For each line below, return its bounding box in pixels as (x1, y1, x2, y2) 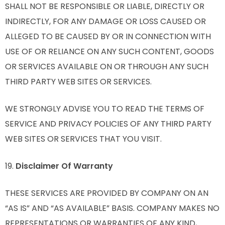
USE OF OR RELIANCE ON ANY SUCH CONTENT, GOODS (5, 46, 214, 57)
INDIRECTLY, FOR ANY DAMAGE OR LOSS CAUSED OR (5, 16, 206, 27)
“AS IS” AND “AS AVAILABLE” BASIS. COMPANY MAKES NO (5, 202, 219, 214)
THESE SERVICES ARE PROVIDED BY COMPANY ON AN (5, 187, 208, 199)
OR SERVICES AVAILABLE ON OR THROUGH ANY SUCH (5, 61, 208, 72)
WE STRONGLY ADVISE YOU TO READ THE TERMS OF (5, 103, 204, 115)
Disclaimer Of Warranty (16, 160, 113, 172)
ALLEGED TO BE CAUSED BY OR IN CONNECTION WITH (5, 31, 211, 42)
